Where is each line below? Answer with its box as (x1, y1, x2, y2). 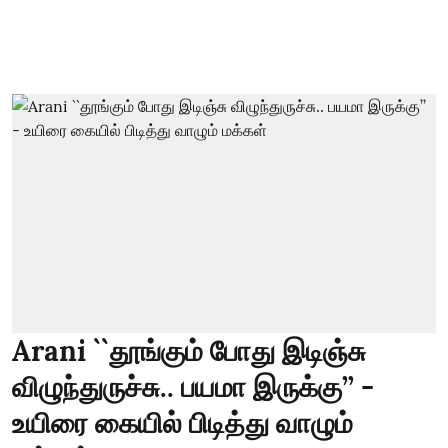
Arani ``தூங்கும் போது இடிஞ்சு (12, 332, 366, 369)
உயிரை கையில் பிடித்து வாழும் (12, 404, 353, 441)
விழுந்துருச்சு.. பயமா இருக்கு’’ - (12, 368, 374, 405)
